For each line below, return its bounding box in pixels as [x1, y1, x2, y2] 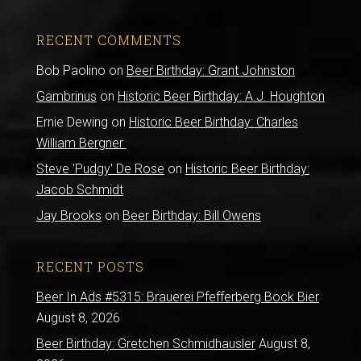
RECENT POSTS [35, 257, 144, 275]
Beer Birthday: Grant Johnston [126, 62, 295, 78]
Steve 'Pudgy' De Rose [35, 160, 164, 176]
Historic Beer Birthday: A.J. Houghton [117, 88, 325, 104]
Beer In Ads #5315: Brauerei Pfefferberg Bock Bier [35, 288, 319, 305]
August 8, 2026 [35, 309, 120, 326]
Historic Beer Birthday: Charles [128, 114, 298, 130]
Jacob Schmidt [35, 181, 123, 197]
